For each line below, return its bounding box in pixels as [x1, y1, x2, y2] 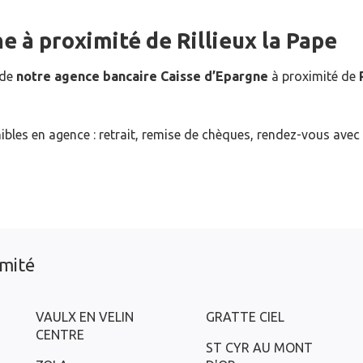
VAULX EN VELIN [36, 310, 134, 324]
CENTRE [36, 327, 84, 342]
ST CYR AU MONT [206, 340, 313, 355]
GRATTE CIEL [206, 310, 284, 324]
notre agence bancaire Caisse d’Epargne [16, 69, 268, 83]
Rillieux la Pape [177, 28, 337, 53]
